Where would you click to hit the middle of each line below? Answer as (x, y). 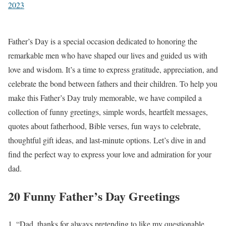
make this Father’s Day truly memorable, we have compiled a (105, 98)
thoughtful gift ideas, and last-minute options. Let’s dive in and (107, 140)
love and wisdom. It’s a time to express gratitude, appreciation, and (113, 69)
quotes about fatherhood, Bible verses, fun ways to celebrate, (104, 126)
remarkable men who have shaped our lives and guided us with (108, 55)
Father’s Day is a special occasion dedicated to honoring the (103, 41)
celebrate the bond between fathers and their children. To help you (113, 83)
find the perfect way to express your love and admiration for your (110, 154)
